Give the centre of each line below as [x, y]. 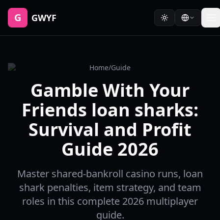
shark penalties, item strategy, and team [110, 187]
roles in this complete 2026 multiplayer [110, 201]
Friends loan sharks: [110, 110]
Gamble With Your [110, 90]
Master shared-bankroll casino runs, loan [110, 174]
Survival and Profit [110, 129]
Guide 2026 [110, 149]
